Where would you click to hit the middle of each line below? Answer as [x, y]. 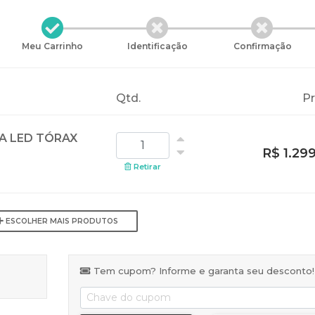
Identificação [157, 46]
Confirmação [262, 46]
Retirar [146, 166]
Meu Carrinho [53, 46]
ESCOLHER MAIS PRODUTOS [61, 221]
